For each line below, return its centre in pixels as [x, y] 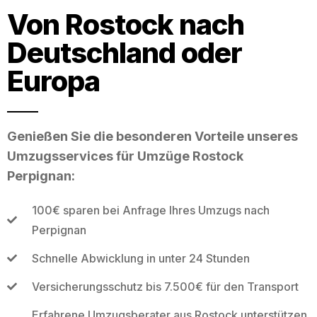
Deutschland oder [125, 52]
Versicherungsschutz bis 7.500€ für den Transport [165, 286]
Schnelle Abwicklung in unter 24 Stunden [140, 258]
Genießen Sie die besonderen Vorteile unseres [152, 136]
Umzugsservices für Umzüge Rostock [125, 156]
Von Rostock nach [126, 24]
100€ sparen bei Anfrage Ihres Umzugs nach [150, 210]
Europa [53, 81]
